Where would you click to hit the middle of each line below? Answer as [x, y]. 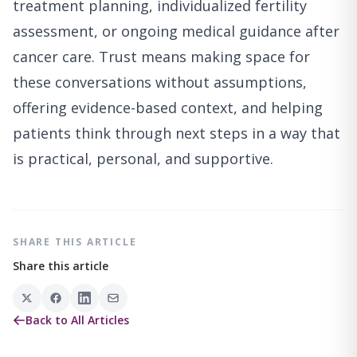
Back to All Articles [77, 320]
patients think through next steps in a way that [177, 133]
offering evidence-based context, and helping [168, 108]
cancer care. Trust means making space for [161, 57]
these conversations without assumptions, [160, 82]
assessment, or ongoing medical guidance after [176, 31]
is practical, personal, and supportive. [143, 159]
